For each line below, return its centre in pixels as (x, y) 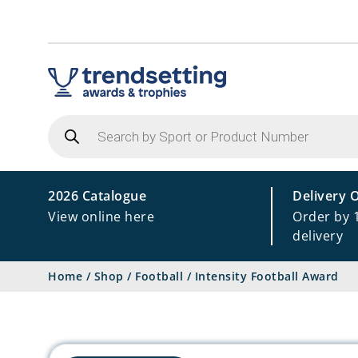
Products (76, 120)
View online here (101, 217)
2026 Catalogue (97, 196)
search (69, 133)
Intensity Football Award (267, 276)
